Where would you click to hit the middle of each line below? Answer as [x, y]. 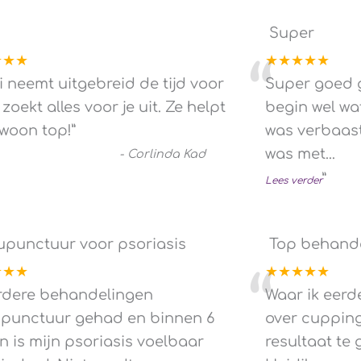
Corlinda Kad [167, 154]
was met [295, 154]
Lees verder [293, 180]
